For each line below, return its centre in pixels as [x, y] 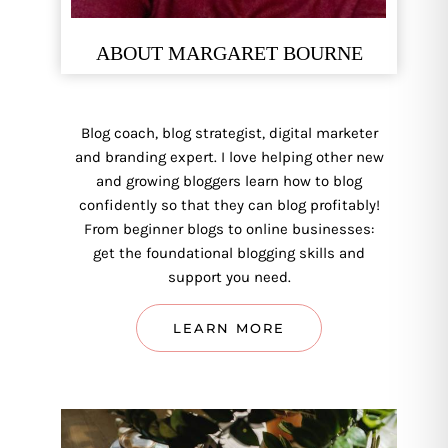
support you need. [229, 277]
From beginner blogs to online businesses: [229, 229]
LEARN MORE [229, 328]
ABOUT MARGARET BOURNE [229, 52]
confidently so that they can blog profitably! [229, 205]
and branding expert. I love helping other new [229, 157]
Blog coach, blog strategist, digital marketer [229, 133]
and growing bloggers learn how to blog [229, 181]
